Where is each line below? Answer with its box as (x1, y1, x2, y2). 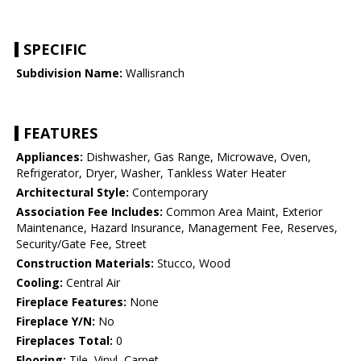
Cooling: (16, 275, 63, 291)
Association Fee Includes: (16, 204, 163, 220)
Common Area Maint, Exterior (163, 204, 322, 220)
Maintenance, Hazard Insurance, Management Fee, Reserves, (16, 220, 338, 236)
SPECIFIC (23, 39, 87, 60)
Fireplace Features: (16, 294, 127, 310)
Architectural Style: (16, 185, 129, 201)
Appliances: (16, 149, 83, 165)
